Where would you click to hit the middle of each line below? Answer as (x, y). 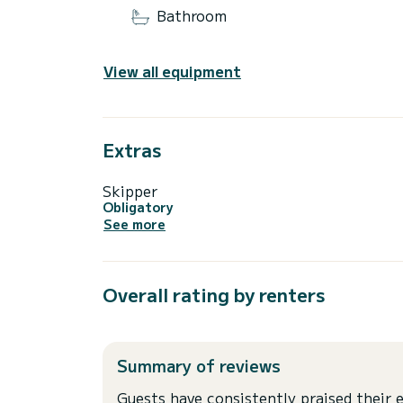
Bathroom (192, 16)
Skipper (130, 190)
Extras (132, 149)
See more (134, 224)
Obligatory (138, 206)
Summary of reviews (199, 366)
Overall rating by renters (214, 294)
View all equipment (172, 71)
